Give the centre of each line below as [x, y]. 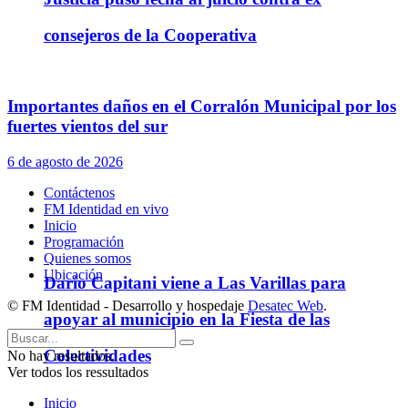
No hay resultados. [61, 355]
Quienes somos [87, 258]
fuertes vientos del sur [87, 127]
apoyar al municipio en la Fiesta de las [187, 320]
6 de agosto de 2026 [65, 161]
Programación [84, 241]
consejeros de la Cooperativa [150, 35]
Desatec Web [286, 305]
